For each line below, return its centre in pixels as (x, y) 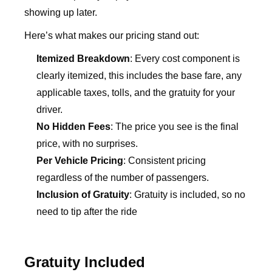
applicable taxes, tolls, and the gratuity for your (136, 93)
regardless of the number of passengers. (123, 178)
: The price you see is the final (175, 127)
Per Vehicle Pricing (80, 161)
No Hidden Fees (73, 127)
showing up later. (61, 13)
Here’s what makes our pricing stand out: (112, 36)
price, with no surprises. (87, 144)
